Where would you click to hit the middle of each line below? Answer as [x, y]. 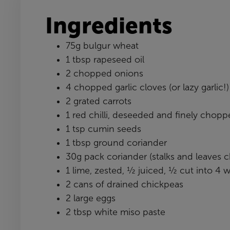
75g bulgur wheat [102, 46]
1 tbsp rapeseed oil [105, 60]
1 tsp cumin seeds [103, 129]
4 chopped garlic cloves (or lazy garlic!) [147, 87]
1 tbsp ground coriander [116, 143]
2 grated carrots [99, 101]
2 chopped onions [104, 73]
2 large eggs [91, 198]
